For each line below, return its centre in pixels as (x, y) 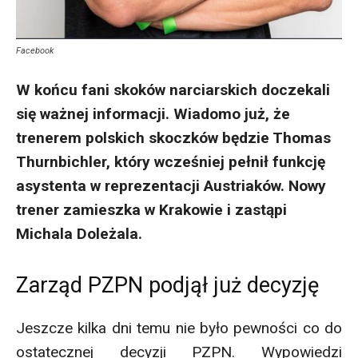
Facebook (35, 50)
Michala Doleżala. (81, 233)
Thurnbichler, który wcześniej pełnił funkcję (171, 161)
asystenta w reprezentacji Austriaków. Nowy (171, 185)
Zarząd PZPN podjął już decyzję (167, 285)
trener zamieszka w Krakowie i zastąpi (151, 209)
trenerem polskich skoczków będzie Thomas (173, 137)
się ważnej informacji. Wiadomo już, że (153, 113)
